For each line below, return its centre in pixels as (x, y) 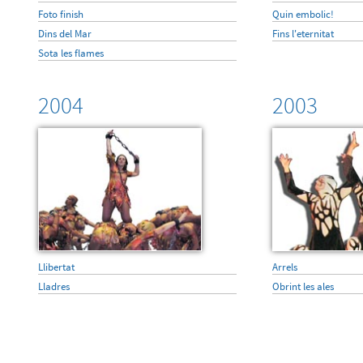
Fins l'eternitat (303, 34)
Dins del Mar (64, 34)
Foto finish (60, 14)
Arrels (284, 267)
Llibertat (56, 267)
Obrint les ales (303, 286)
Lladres (53, 286)
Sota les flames (70, 53)
